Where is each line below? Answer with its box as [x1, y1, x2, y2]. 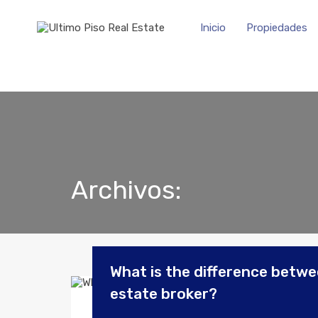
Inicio [200, 21, 226, 34]
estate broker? [110, 285, 217, 302]
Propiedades [246, 21, 307, 34]
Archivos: [71, 175, 181, 205]
